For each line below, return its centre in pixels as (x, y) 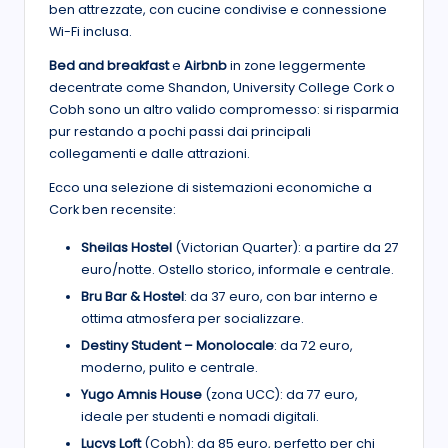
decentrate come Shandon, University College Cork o (222, 87)
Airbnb (205, 65)
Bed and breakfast (109, 65)
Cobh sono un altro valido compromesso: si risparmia (224, 109)
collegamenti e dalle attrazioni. (149, 153)
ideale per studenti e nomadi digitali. (200, 416)
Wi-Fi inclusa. (90, 31)
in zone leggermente (296, 65)
